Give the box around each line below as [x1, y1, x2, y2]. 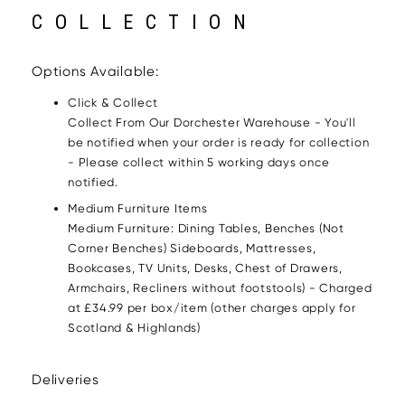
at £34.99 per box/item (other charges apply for [68, 300, 356, 315]
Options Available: [32, 63, 159, 80]
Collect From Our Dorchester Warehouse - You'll [68, 116, 356, 130]
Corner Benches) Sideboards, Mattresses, [68, 240, 316, 255]
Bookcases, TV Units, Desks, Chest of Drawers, [68, 260, 343, 275]
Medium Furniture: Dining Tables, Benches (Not [68, 221, 344, 235]
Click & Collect [68, 96, 158, 110]
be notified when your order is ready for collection [68, 136, 370, 150]
